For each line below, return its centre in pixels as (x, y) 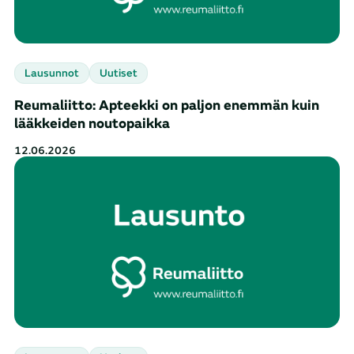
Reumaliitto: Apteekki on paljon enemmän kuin (167, 106)
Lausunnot (52, 73)
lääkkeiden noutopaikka (92, 124)
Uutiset (119, 73)
